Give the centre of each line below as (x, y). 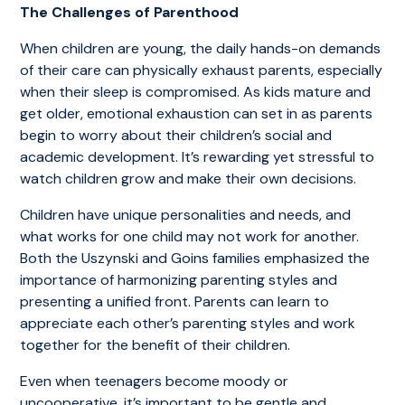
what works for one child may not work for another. (190, 236)
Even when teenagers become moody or (155, 381)
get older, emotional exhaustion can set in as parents (197, 113)
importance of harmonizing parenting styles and (179, 279)
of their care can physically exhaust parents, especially (202, 70)
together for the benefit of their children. (155, 344)
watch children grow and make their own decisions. (188, 178)
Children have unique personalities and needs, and (186, 214)
